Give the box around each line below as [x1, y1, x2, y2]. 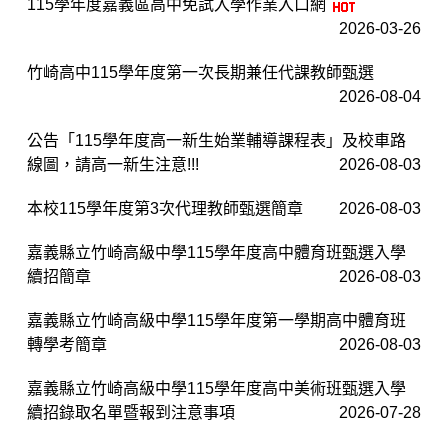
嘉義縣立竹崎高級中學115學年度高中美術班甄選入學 [27, 379, 406, 397]
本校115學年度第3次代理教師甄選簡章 [27, 199, 303, 217]
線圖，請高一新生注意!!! [27, 155, 199, 173]
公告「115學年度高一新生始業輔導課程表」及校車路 [27, 131, 406, 149]
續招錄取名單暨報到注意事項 [27, 403, 235, 421]
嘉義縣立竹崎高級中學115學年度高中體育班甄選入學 [27, 243, 406, 261]
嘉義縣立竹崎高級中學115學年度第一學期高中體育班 [27, 311, 406, 329]
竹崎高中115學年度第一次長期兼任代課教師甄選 [27, 63, 374, 81]
